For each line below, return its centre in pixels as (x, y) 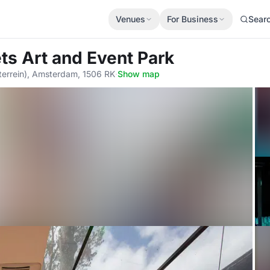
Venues (130, 19)
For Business (193, 19)
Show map (139, 74)
